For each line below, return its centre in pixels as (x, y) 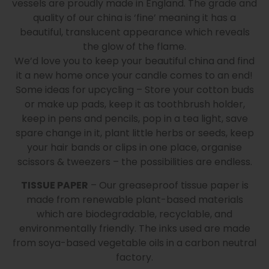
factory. (134, 257)
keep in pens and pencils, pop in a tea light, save (134, 119)
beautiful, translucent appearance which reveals (134, 32)
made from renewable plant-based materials (134, 199)
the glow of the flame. (134, 47)
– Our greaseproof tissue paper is (168, 185)
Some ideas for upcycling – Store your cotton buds (134, 90)
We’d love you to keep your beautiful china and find (134, 61)
